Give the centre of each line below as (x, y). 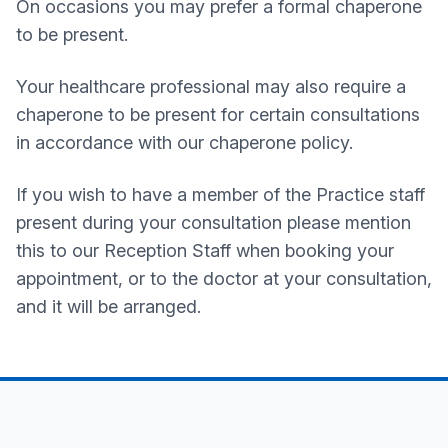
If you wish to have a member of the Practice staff (220, 194)
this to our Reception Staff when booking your (205, 250)
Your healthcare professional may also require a (211, 86)
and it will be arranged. (108, 306)
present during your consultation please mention (213, 222)
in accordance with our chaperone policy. (184, 142)
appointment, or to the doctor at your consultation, (224, 278)
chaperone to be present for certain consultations (218, 114)
